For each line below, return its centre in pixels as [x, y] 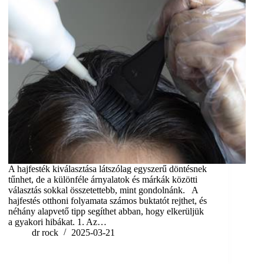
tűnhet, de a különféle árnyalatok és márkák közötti [103, 180]
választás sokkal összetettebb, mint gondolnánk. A [103, 190]
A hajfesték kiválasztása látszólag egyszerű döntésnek [108, 169]
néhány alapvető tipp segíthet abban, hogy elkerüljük [106, 212]
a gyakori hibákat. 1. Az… [58, 222]
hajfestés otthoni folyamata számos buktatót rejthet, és [108, 201]
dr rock [45, 233]
